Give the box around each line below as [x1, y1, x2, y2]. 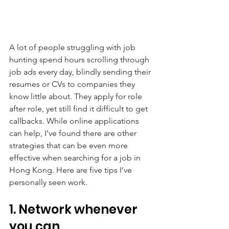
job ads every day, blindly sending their [9, 67, 153, 77]
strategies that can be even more [9, 141, 130, 151]
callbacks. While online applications [9, 116, 141, 126]
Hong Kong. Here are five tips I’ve [9, 165, 134, 175]
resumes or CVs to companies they [9, 79, 137, 89]
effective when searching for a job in [9, 153, 143, 163]
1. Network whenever [9, 201, 140, 218]
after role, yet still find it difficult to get [9, 104, 150, 114]
